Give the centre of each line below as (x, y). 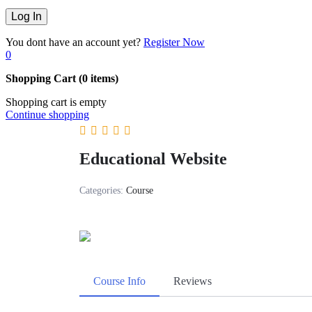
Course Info (119, 281)
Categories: (103, 190)
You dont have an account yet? (73, 42)
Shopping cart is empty (56, 102)
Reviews (193, 281)
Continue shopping (47, 114)
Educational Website (153, 158)
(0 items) (99, 78)
